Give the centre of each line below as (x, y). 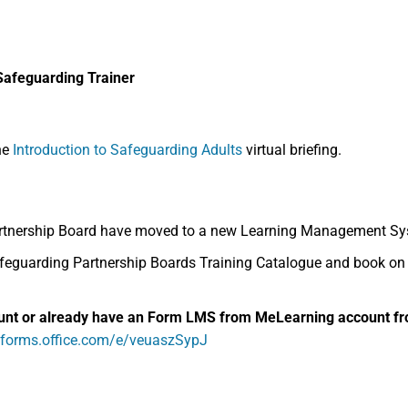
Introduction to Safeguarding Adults (127, 150)
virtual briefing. (292, 150)
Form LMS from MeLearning (243, 317)
